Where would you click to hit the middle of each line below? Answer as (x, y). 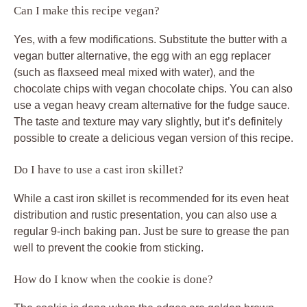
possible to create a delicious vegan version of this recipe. (153, 138)
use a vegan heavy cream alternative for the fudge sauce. (152, 105)
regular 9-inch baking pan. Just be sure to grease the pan (151, 231)
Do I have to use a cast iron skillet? (99, 169)
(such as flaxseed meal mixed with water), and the (134, 72)
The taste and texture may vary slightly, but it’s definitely (148, 121)
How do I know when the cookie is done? (113, 279)
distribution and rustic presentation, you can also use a (145, 214)
